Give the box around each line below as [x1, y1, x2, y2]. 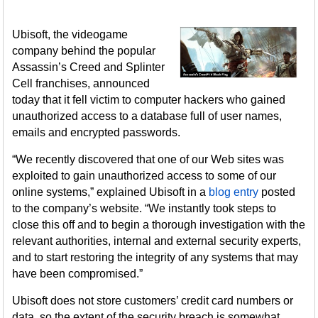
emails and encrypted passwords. [12, 126, 181, 138]
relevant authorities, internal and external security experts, [12, 235, 302, 247]
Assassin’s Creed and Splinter [12, 61, 165, 73]
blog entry [209, 186, 259, 198]
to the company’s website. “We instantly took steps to [12, 202, 277, 214]
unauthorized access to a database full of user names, [12, 110, 283, 122]
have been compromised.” [12, 268, 143, 280]
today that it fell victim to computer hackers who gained [12, 94, 286, 106]
